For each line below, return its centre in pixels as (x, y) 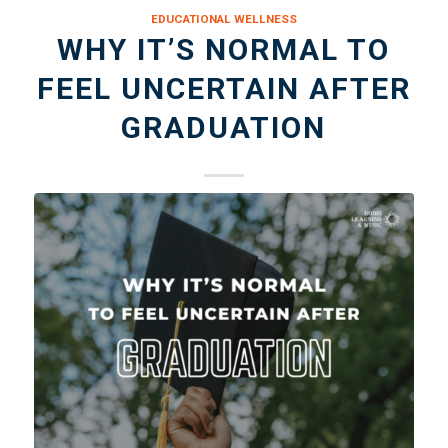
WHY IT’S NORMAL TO (224, 50)
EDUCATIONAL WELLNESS (223, 19)
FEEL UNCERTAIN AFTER (223, 89)
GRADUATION (224, 128)
